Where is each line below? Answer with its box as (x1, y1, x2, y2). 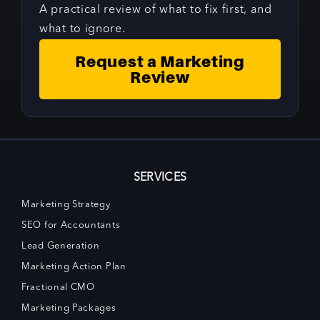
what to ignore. (39, 24, 126, 36)
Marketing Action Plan (21, 262, 126, 272)
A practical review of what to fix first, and (39, 4, 272, 16)
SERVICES (133, 172, 187, 184)
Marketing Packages (21, 304, 116, 314)
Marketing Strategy (21, 200, 111, 210)
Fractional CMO (21, 283, 95, 293)
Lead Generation (21, 241, 100, 251)
